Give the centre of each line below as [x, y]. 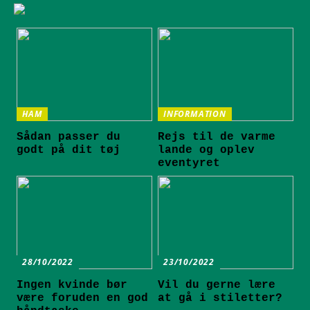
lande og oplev [207, 150]
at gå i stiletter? [220, 299]
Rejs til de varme [217, 137]
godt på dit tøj [69, 150]
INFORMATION [195, 113]
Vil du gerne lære [217, 285]
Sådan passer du [69, 137]
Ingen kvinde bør [72, 285]
